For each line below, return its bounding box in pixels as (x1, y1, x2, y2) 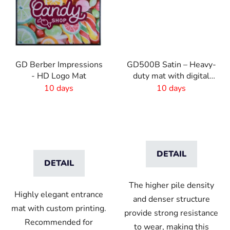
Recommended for (25, 216, 93, 228)
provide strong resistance (124, 207, 218, 219)
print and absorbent (135, 81, 207, 93)
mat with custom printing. (11, 202, 106, 214)
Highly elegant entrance (14, 188, 103, 200)
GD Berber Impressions (15, 59, 103, 70)
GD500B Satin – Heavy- (126, 59, 216, 70)
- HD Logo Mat (37, 70, 86, 82)
